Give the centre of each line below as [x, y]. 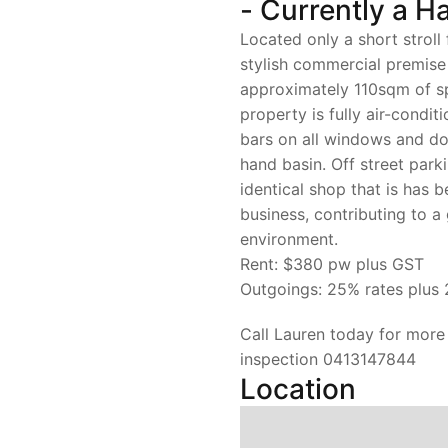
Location [298, 389]
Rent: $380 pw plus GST [332, 264]
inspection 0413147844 [328, 359]
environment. [289, 239]
